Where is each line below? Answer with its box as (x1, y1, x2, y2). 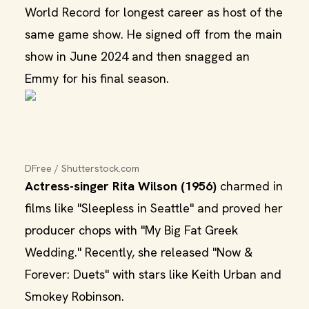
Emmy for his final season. (25, 70, 169, 86)
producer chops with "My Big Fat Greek (25, 222, 238, 238)
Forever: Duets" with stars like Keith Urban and (25, 266, 281, 282)
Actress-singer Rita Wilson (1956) (25, 178, 217, 194)
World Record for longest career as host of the (25, 4, 283, 20)
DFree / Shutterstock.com (25, 162, 139, 175)
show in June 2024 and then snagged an (25, 48, 250, 64)
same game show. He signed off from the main (25, 26, 282, 42)
